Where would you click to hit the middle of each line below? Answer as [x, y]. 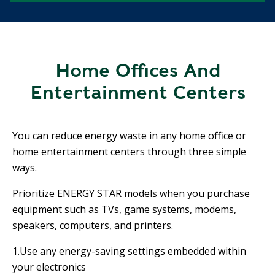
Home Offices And [137, 70]
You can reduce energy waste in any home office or [129, 135]
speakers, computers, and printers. [93, 225]
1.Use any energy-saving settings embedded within [129, 251]
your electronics [49, 267]
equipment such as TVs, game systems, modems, [124, 209]
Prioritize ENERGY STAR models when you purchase [131, 193]
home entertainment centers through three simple [129, 151]
